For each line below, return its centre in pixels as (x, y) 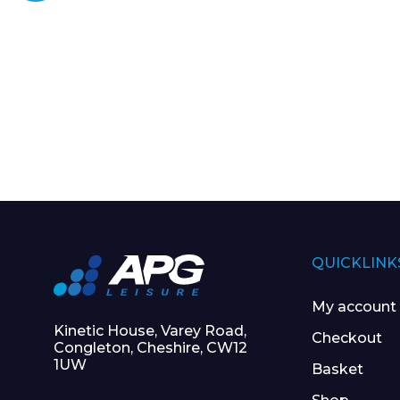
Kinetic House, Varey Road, (150, 331)
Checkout (346, 338)
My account (354, 307)
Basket (337, 370)
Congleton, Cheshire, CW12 (150, 348)
